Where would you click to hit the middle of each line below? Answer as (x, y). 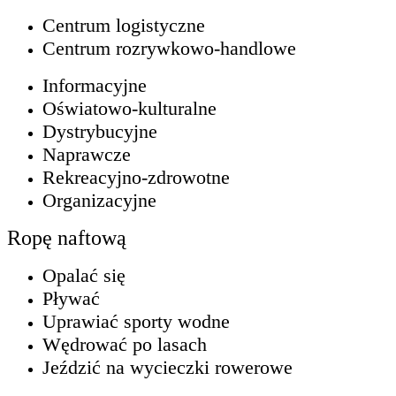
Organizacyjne (99, 200)
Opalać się (84, 275)
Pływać (71, 298)
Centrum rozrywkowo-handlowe (169, 48)
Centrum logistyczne (124, 25)
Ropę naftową (67, 237)
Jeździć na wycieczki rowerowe (168, 367)
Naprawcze (87, 154)
